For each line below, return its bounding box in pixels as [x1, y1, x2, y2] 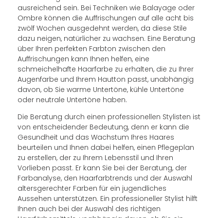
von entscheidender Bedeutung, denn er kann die [17, 122, 189, 132]
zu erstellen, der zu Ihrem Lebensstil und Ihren [17, 152, 173, 163]
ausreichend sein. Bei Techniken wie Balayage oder [17, 2, 195, 13]
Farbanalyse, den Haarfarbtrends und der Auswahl [17, 173, 192, 183]
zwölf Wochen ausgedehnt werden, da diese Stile [17, 23, 187, 33]
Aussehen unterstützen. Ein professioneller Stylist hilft [17, 193, 198, 203]
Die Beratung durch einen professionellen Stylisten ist [17, 111, 200, 122]
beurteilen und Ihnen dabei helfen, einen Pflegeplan [17, 142, 194, 152]
